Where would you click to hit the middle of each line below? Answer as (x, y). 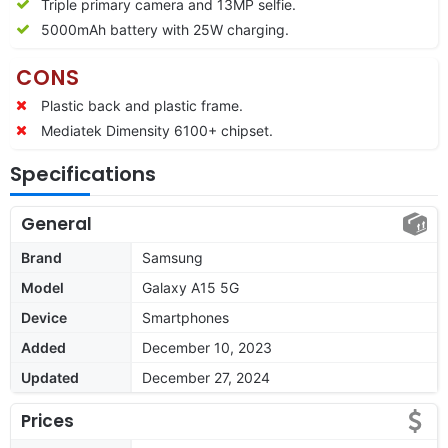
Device (44, 317)
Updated (50, 377)
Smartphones (185, 317)
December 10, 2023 (207, 347)
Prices (47, 420)
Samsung (172, 257)
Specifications (83, 173)
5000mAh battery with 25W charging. (165, 29)
